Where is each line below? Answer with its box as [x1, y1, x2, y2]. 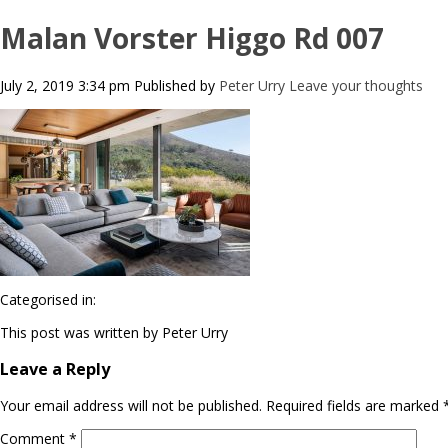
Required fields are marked [266, 396, 443, 416]
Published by [134, 75, 219, 95]
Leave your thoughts [289, 75, 423, 95]
